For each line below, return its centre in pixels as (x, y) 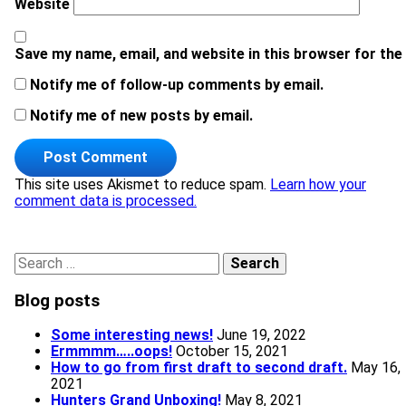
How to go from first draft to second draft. (199, 368)
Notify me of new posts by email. (141, 115)
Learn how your (318, 184)
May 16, (376, 368)
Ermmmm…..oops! (111, 352)
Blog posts (57, 300)
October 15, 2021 (232, 352)
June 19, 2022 (261, 335)
